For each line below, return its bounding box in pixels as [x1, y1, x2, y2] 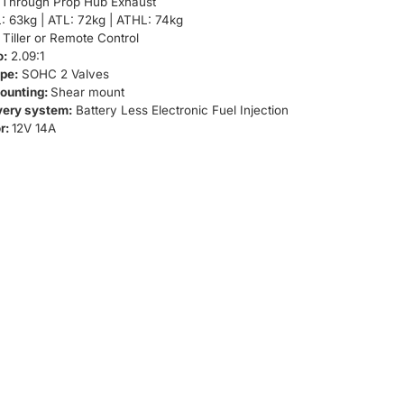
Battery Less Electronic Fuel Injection [72, 103, 289, 117]
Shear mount [50, 85, 124, 99]
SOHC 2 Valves [18, 67, 109, 81]
